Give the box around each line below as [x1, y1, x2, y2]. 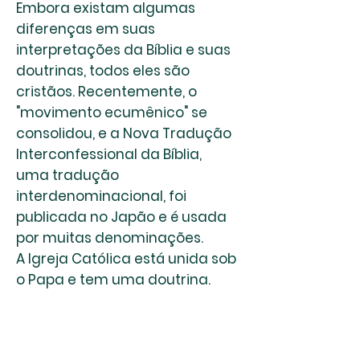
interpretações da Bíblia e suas [16, 40, 231, 59]
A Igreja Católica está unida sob [16, 249, 236, 268]
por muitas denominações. [16, 228, 203, 247]
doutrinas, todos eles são [16, 61, 190, 80]
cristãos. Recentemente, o [16, 82, 197, 101]
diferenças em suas [16, 19, 155, 39]
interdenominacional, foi [16, 186, 186, 206]
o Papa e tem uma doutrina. [16, 270, 211, 289]
